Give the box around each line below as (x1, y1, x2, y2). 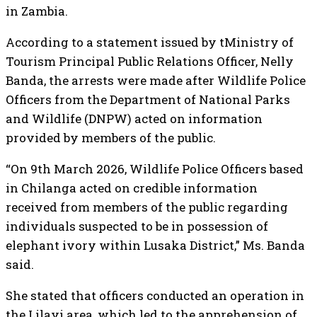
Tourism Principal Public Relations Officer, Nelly (6, 53, 294, 69)
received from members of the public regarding (6, 199, 288, 215)
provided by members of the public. (6, 129, 216, 146)
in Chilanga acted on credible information (6, 180, 258, 196)
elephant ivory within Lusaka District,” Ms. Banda (6, 237, 305, 253)
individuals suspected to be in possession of (6, 218, 268, 234)
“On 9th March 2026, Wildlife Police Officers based (6, 161, 304, 177)
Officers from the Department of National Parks (6, 91, 290, 108)
